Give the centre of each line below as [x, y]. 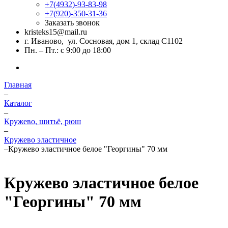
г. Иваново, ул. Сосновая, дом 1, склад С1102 [104, 41]
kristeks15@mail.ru [56, 32]
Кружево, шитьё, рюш [42, 121]
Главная [18, 85]
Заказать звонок [72, 23]
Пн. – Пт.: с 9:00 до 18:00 [68, 50]
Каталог [18, 103]
